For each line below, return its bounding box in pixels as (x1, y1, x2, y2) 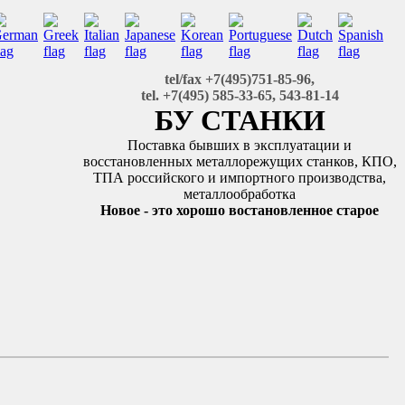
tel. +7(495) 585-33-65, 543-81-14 (140, 88, 339, 103)
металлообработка (184, 186, 296, 202)
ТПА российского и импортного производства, (93, 170, 386, 185)
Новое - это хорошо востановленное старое (100, 202, 379, 218)
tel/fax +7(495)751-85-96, (165, 71, 315, 87)
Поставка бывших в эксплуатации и (127, 137, 352, 153)
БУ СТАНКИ (154, 104, 325, 137)
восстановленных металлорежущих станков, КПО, (82, 154, 397, 169)
